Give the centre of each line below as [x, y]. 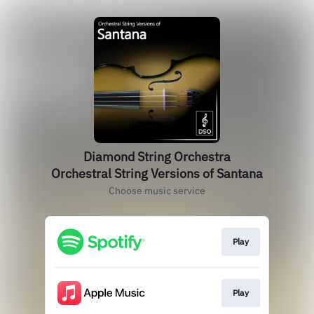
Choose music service [157, 191]
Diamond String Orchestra [157, 157]
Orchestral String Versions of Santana [157, 173]
